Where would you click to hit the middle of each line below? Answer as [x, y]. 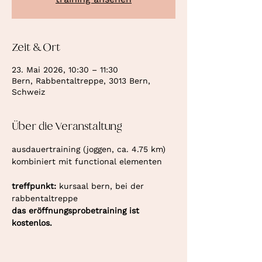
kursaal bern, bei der [103, 186]
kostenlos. [32, 223]
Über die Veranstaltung [67, 126]
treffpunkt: [35, 186]
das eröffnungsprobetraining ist [77, 211]
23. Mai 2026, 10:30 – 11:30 [65, 70]
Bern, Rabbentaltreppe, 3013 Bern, [81, 81]
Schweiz [28, 92]
